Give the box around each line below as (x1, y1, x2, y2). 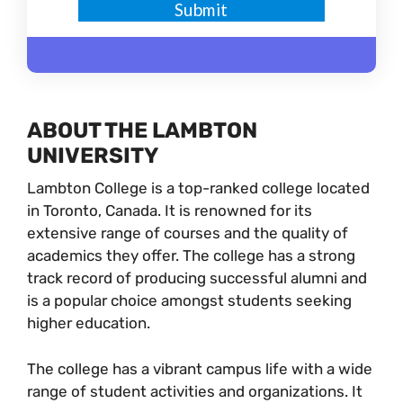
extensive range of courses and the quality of (27, 224, 348, 242)
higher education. (27, 314, 150, 332)
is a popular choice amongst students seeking (27, 291, 352, 309)
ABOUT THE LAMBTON (27, 118, 257, 143)
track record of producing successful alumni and (27, 269, 367, 287)
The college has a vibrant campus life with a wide (27, 359, 372, 378)
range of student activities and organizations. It (27, 381, 363, 400)
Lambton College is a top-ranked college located (27, 179, 370, 197)
